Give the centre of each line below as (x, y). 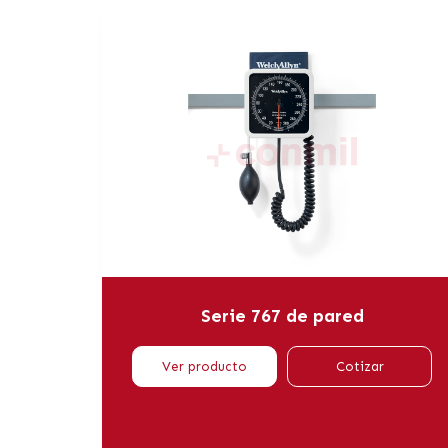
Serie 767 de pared (282, 315)
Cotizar (359, 366)
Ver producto (204, 366)
